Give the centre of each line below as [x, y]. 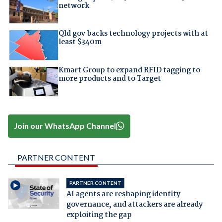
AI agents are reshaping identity [123, 194]
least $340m [80, 42]
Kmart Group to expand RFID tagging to [129, 70]
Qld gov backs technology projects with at [133, 34]
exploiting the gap [99, 215]
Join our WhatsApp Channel [65, 126]
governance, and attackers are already [134, 204]
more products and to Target [110, 79]
